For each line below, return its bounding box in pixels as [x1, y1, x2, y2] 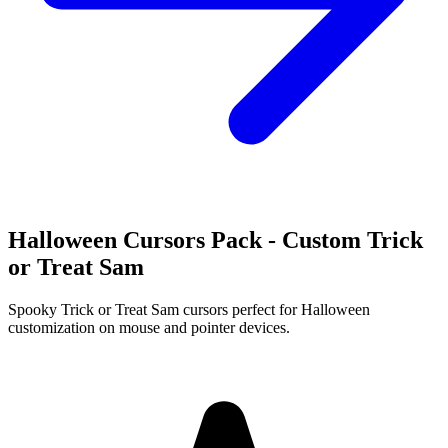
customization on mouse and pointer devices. [8, 318, 290, 336]
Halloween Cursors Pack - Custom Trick [8, 226, 423, 253]
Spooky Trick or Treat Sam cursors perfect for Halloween [8, 300, 370, 318]
